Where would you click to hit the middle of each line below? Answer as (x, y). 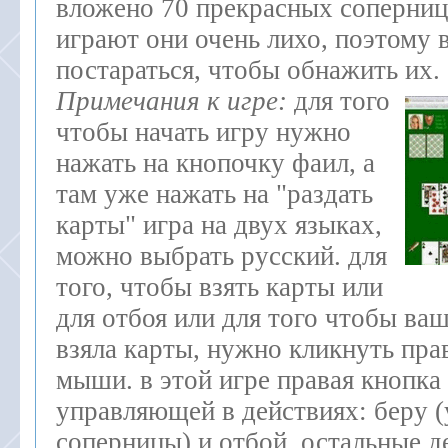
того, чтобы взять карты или (219, 287)
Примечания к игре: (175, 101)
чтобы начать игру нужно (203, 132)
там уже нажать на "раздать (214, 194)
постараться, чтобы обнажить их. (248, 70)
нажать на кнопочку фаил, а (215, 163)
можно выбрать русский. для (221, 256)
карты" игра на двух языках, (219, 225)
